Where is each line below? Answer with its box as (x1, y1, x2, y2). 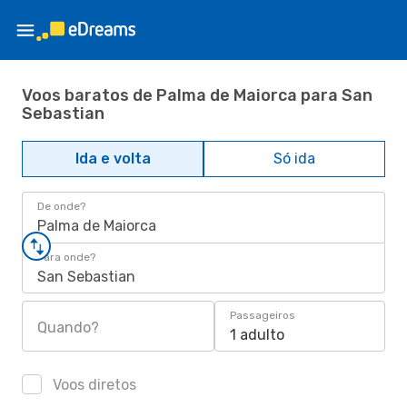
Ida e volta (74, 150, 151, 167)
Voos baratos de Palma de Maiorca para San (22, 84, 372, 105)
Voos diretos (49, 376, 136, 393)
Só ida (273, 150, 315, 167)
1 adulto (230, 326, 284, 343)
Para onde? (37, 251, 95, 263)
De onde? (37, 200, 85, 213)
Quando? (37, 319, 99, 336)
